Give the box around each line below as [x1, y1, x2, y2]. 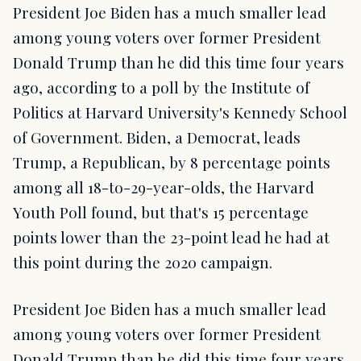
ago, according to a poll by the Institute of [13, 77, 309, 98]
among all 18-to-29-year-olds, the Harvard [13, 176, 314, 198]
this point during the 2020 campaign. [13, 251, 272, 273]
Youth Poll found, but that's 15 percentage [13, 201, 309, 223]
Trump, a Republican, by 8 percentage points [13, 151, 330, 173]
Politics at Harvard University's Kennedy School [13, 102, 347, 123]
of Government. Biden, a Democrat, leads [13, 127, 301, 148]
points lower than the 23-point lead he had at [13, 226, 330, 248]
